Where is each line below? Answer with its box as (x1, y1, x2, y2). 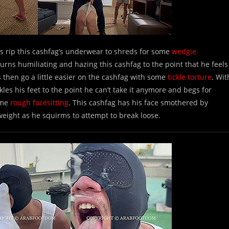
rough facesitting (10, 98, 68, 107)
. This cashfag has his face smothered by (68, 98, 208, 107)
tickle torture (168, 72, 212, 82)
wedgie (172, 47, 196, 56)
